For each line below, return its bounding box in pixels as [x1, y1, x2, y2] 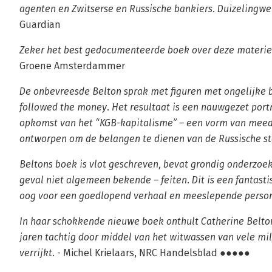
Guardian [19, 19, 61, 30]
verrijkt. [19, 247, 55, 259]
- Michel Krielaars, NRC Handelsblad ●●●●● [55, 247, 250, 259]
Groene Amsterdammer [19, 60, 125, 72]
